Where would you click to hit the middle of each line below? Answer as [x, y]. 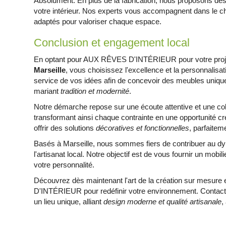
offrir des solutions [65, 128]
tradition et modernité [95, 91]
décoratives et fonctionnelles [143, 128]
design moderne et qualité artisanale [163, 202]
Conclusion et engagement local [112, 43]
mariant [47, 91]
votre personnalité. [64, 165]
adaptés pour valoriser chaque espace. [98, 21]
